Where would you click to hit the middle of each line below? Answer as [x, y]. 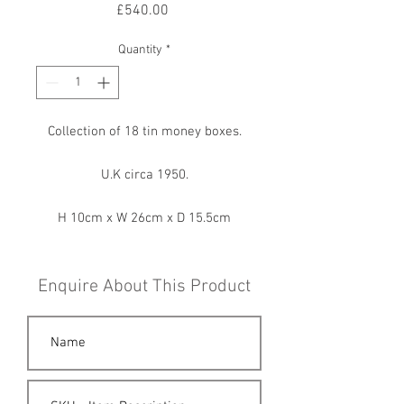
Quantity [140, 50]
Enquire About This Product [144, 287]
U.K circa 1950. [144, 175]
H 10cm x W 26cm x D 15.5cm [144, 218]
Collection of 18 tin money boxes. [144, 132]
